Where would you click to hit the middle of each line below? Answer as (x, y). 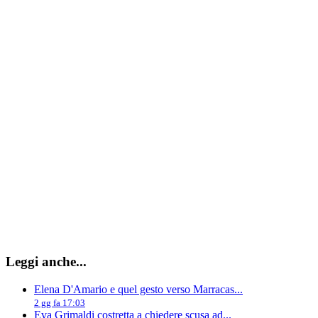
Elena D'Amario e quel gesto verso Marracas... (138, 290)
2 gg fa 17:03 (60, 303)
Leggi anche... (46, 262)
